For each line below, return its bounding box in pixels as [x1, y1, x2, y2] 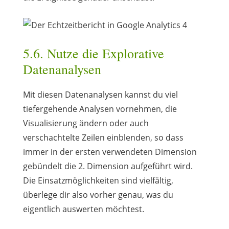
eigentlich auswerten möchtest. [22, 203, 144, 215]
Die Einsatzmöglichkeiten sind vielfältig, [22, 174, 173, 186]
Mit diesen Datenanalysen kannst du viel [22, 88, 178, 100]
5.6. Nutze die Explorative [22, 44, 164, 62]
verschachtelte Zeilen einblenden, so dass [22, 131, 184, 143]
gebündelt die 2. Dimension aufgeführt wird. [22, 160, 193, 172]
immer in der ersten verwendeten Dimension [22, 146, 197, 157]
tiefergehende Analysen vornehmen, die [22, 103, 177, 114]
